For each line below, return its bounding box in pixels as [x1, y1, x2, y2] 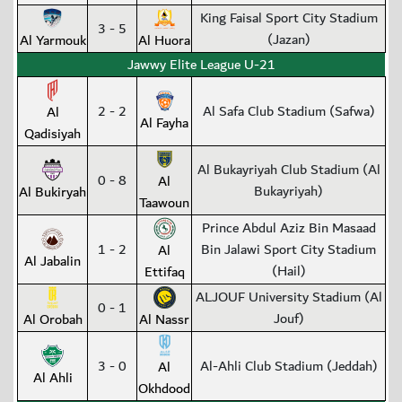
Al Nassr [139, 308, 189, 332]
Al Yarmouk [19, 29, 86, 53]
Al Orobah [22, 308, 83, 332]
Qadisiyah [24, 122, 81, 146]
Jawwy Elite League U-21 [127, 53, 275, 77]
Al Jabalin [24, 249, 81, 274]
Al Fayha [140, 111, 188, 135]
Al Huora [138, 29, 190, 53]
